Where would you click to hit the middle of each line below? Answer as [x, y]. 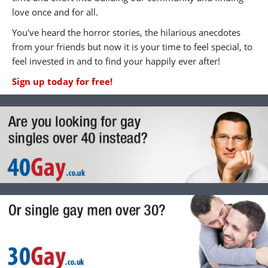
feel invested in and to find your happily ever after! [116, 61]
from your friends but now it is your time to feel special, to [132, 46]
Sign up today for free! [62, 81]
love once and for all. [55, 12]
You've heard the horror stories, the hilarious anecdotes [126, 32]
